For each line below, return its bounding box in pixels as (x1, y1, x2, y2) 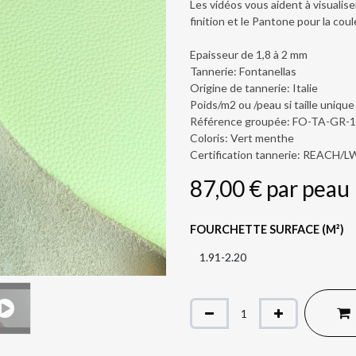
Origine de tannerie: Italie (190, 81, 318, 95)
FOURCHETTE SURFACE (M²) (190, 222, 344, 236)
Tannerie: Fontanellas (190, 64, 296, 78)
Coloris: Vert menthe (190, 131, 294, 145)
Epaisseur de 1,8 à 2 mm (190, 48, 308, 61)
